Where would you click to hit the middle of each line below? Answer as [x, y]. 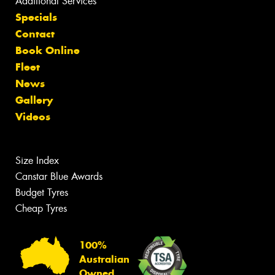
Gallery [34, 100]
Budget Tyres [42, 193]
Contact [35, 34]
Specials [36, 17]
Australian [104, 259]
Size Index [37, 161]
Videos [33, 117]
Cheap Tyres [41, 209]
